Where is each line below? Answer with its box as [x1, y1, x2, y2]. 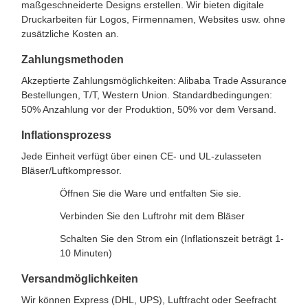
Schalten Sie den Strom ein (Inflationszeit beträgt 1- [60, 233, 284, 245]
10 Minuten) [60, 247, 112, 259]
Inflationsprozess [21, 129, 111, 142]
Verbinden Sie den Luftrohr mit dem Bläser [60, 210, 245, 222]
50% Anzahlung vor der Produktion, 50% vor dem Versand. [21, 104, 276, 115]
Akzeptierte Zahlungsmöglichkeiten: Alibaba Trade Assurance [21, 75, 287, 87]
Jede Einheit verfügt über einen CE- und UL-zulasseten [21, 151, 261, 162]
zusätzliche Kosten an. [21, 28, 119, 40]
